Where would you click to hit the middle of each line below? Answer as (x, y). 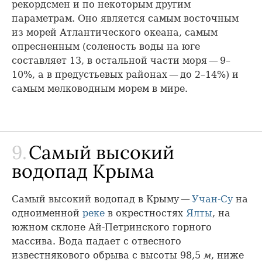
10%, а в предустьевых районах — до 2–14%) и (125, 75)
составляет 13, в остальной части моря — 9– (121, 61)
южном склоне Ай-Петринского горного (112, 227)
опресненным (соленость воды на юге (106, 47)
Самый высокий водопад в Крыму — (102, 199)
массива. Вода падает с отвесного (96, 242)
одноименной (47, 213)
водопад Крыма (83, 171)
